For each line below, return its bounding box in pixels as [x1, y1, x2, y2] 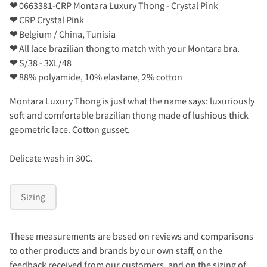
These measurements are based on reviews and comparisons [10, 229, 253, 242]
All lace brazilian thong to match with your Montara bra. [17, 42, 240, 54]
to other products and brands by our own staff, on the [10, 244, 222, 256]
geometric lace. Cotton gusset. [10, 123, 130, 135]
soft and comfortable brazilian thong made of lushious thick [10, 108, 249, 121]
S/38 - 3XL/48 [17, 56, 72, 69]
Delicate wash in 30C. [10, 151, 93, 164]
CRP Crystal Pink [17, 13, 84, 26]
